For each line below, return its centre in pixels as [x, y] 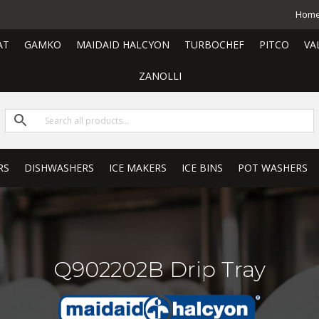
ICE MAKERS [137, 168]
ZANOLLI [160, 76]
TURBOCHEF [214, 45]
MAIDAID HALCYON [122, 45]
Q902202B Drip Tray [159, 269]
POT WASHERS [272, 168]
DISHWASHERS [59, 168]
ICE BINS [202, 168]
